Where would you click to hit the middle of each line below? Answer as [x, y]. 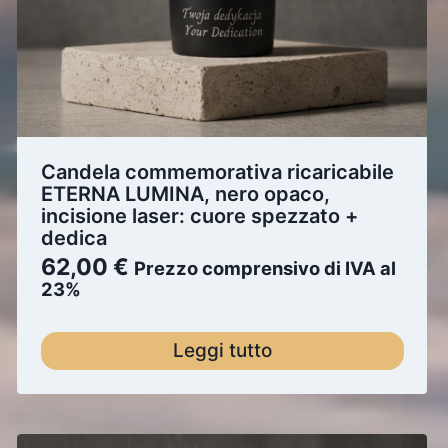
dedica [73, 237]
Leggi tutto [222, 350]
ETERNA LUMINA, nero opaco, [185, 193]
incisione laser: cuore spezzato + [199, 215]
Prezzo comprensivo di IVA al [264, 267]
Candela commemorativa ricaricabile [217, 171]
